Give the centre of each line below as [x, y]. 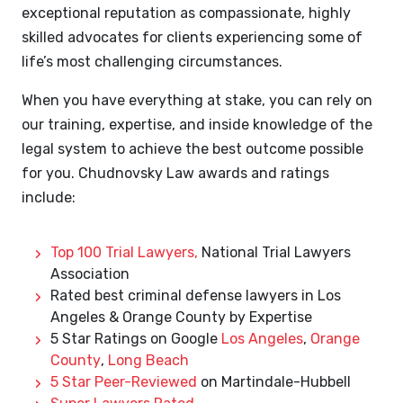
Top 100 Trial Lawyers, [124, 253]
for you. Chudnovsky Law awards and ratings [175, 174]
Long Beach [148, 361]
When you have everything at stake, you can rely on [197, 101]
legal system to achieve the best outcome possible [193, 149]
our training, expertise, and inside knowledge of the [197, 125]
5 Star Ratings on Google [136, 339]
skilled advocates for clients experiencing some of [192, 38]
